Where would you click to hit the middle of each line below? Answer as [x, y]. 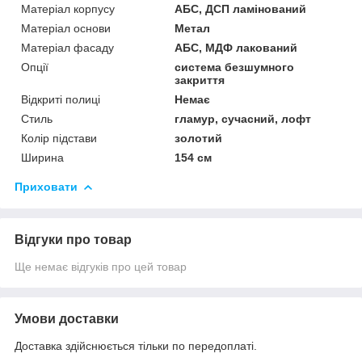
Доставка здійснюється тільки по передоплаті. [136, 345]
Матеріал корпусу [68, 8]
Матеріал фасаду [67, 47]
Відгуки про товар [73, 239]
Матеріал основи [66, 28]
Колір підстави [59, 138]
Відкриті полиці [61, 99]
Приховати [46, 186]
